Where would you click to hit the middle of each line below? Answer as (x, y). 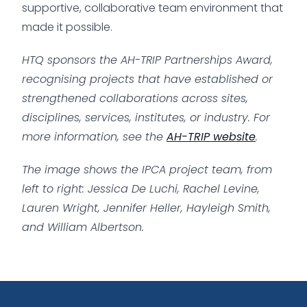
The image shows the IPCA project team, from (147, 169)
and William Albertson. (83, 227)
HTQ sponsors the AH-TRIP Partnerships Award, (147, 60)
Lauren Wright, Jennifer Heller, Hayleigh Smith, (146, 208)
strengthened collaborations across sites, (135, 98)
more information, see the (94, 136)
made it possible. (67, 27)
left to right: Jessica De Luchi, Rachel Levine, (141, 188)
